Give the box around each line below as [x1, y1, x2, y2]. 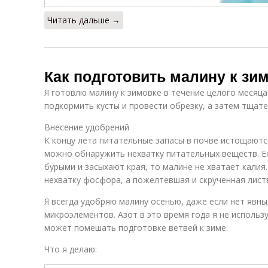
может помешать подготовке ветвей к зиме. [44, 222, 228, 233]
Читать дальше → [47, 14, 120, 26]
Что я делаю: [44, 243, 97, 255]
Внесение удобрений [44, 121, 129, 133]
